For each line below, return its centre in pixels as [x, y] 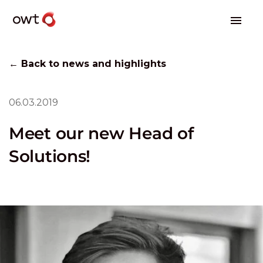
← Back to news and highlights [87, 64]
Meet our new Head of [101, 133]
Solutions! [50, 156]
